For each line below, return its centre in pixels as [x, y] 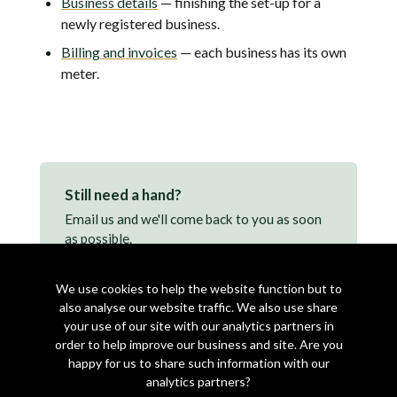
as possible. [98, 239]
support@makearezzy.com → [162, 259]
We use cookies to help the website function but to [198, 288]
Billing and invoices [119, 52]
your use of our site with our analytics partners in [198, 326]
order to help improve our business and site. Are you [198, 344]
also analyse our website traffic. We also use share [198, 307]
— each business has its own [262, 52]
